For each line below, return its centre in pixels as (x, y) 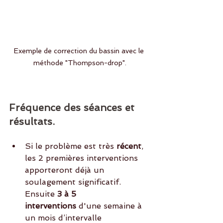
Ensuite (41, 194)
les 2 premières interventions (83, 158)
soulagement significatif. (73, 182)
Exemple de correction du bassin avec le (80, 51)
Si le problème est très (71, 146)
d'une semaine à (110, 206)
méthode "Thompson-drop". (80, 63)
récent (129, 146)
